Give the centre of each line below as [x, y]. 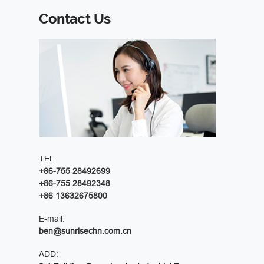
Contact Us [75, 19]
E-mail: [52, 219]
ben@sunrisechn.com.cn [85, 231]
